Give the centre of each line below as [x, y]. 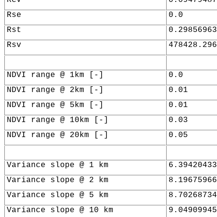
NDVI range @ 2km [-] [55, 90]
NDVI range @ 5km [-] [55, 105]
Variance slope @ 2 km [57, 180]
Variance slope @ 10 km [60, 210]
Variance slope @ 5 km [57, 195]
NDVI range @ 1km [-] [55, 75]
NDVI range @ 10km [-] [57, 120]
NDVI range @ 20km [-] [57, 135]
